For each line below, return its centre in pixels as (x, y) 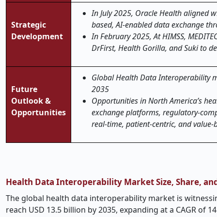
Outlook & (31, 101)
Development (37, 36)
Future (24, 89)
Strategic (29, 25)
